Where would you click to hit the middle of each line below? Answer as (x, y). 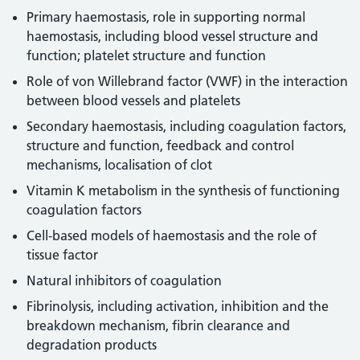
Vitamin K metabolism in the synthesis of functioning (184, 190)
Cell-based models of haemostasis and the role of (172, 235)
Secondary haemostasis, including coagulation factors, (187, 126)
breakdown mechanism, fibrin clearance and (159, 325)
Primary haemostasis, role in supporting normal (166, 17)
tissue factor (63, 255)
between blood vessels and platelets (134, 100)
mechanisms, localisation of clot (120, 165)
